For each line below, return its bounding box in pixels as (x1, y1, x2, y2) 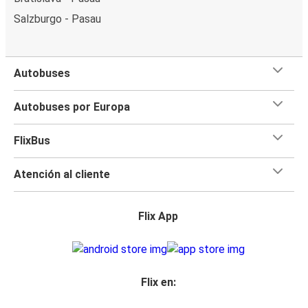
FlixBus (14, 133, 50, 147)
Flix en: (140, 275, 176, 289)
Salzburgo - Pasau (14, 12, 101, 25)
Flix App (138, 209, 178, 223)
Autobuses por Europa (14, 100, 130, 113)
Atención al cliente (14, 167, 110, 181)
